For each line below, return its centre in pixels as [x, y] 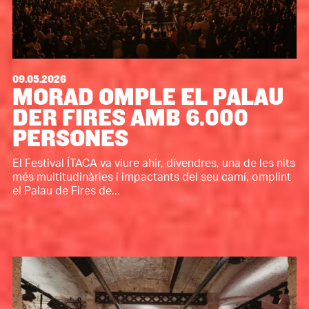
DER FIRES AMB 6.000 [130, 118]
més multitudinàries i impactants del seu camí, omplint [151, 177]
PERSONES [70, 138]
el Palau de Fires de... [66, 191]
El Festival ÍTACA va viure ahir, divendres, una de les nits [153, 163]
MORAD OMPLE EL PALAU [148, 97]
